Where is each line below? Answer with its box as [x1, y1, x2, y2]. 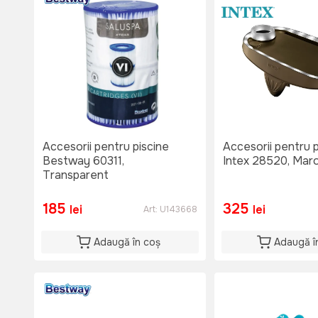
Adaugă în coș [94, 236, 160, 249]
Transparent [43, 168, 109, 183]
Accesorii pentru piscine [43, 139, 169, 155]
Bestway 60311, [43, 153, 124, 169]
